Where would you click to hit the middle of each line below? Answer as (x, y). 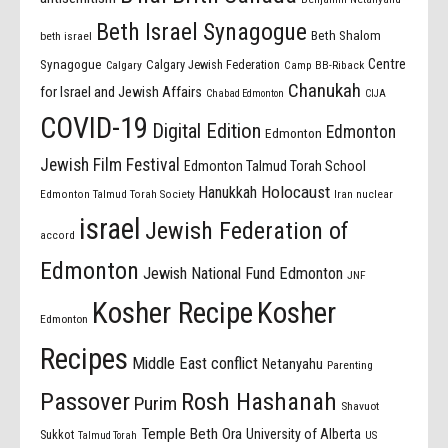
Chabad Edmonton (245, 94)
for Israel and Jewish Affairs (121, 92)
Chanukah (325, 91)
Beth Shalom (346, 36)
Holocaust (296, 192)
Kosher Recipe (173, 313)
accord (58, 235)
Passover (85, 402)
